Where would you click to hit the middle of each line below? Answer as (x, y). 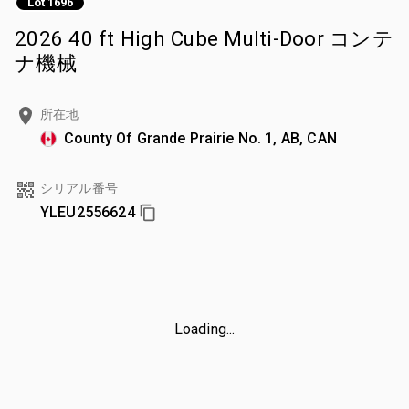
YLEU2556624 (88, 212)
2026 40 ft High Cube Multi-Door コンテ (204, 38)
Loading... (204, 329)
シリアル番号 (79, 188)
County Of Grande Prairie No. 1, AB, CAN (200, 138)
